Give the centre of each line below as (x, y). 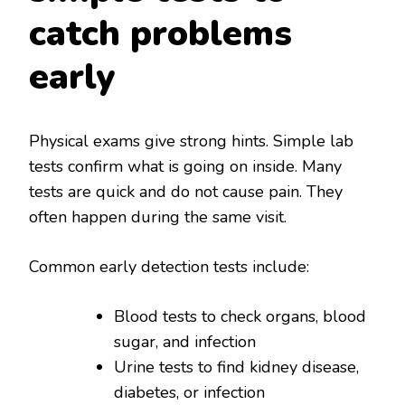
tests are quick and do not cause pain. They (186, 191)
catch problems (160, 33)
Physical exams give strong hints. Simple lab (191, 141)
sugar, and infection (185, 341)
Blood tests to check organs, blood (240, 316)
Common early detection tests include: (169, 266)
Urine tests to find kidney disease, (236, 367)
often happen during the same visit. (158, 217)
